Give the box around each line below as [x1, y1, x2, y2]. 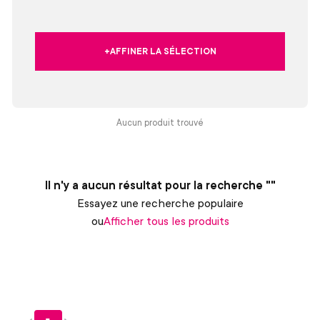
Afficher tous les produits [103, 213, 229, 229]
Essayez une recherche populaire [76, 195, 244, 211]
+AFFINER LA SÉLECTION [104, 45, 216, 58]
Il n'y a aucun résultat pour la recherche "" [44, 177, 276, 194]
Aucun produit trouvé [116, 116, 204, 129]
